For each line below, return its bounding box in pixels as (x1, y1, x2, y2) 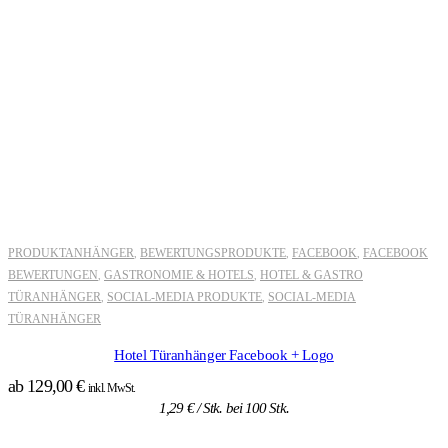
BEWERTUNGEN (8, 267, 98, 282)
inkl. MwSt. (88, 380, 136, 395)
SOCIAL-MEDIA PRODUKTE (107, 289, 262, 304)
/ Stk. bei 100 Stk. (193, 399, 289, 416)
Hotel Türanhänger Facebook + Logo (114, 346, 334, 363)
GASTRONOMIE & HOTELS (104, 267, 254, 282)
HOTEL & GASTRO (260, 267, 363, 282)
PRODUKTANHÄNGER (8, 245, 134, 260)
